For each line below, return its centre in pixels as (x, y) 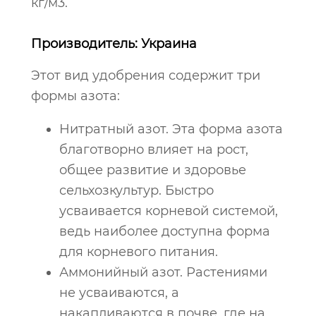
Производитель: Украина (114, 44)
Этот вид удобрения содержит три (146, 75)
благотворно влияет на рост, (154, 150)
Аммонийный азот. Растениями (163, 272)
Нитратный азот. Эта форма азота (171, 129)
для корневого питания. (139, 252)
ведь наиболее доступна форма (165, 231)
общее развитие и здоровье (153, 170)
